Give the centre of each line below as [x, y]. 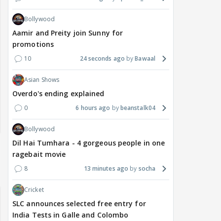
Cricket [34, 190]
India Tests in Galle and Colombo [71, 215]
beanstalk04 [138, 108]
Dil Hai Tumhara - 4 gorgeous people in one [89, 143]
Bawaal [145, 59]
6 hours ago [93, 108]
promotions [33, 44]
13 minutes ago [106, 169]
